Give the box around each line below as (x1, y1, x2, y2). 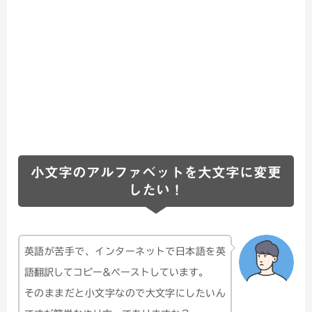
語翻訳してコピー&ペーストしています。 (24, 267, 208, 277)
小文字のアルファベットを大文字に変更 (31, 165, 281, 180)
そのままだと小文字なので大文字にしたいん (24, 288, 226, 298)
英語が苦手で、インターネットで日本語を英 (24, 246, 226, 256)
